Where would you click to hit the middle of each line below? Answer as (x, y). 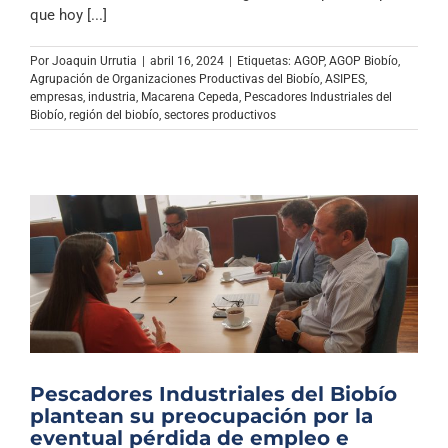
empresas (56, 96)
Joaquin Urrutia (94, 60)
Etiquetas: (265, 60)
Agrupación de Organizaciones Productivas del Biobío (175, 78)
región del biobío (114, 114)
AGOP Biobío (363, 60)
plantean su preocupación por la (201, 415)
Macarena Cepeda (190, 96)
